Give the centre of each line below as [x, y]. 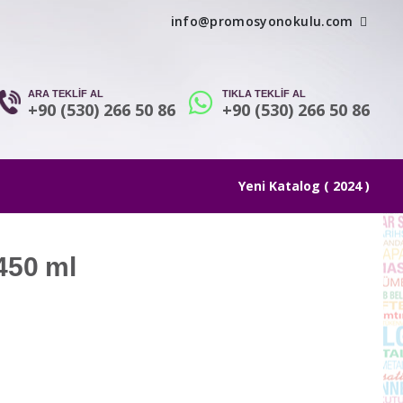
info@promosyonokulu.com [262, 21]
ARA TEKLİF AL [66, 93]
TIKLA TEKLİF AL [264, 93]
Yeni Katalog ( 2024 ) [304, 186]
